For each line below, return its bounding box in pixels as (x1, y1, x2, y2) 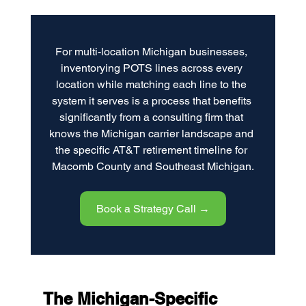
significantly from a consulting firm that (59, 111, 247, 124)
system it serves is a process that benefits (51, 94, 254, 108)
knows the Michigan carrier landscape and (49, 127, 257, 141)
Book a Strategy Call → (96, 202, 210, 216)
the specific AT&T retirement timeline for (55, 143, 251, 157)
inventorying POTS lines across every (60, 61, 245, 75)
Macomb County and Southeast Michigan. (51, 160, 254, 173)
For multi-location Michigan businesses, (55, 45, 251, 59)
